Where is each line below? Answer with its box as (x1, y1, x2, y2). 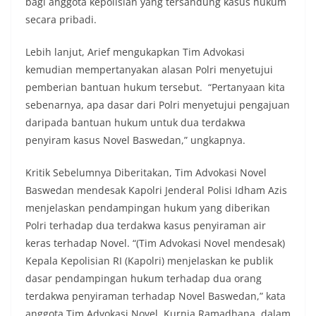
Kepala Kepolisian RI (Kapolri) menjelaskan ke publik (25, 253, 273, 267)
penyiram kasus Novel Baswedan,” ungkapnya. (25, 133, 245, 147)
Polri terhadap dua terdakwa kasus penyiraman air (25, 218, 266, 232)
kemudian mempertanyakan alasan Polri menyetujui (25, 62, 273, 76)
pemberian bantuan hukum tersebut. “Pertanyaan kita (25, 80, 285, 94)
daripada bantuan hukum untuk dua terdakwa (25, 115, 245, 129)
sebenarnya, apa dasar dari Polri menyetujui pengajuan (25, 97, 290, 111)
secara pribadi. (25, 12, 97, 26)
